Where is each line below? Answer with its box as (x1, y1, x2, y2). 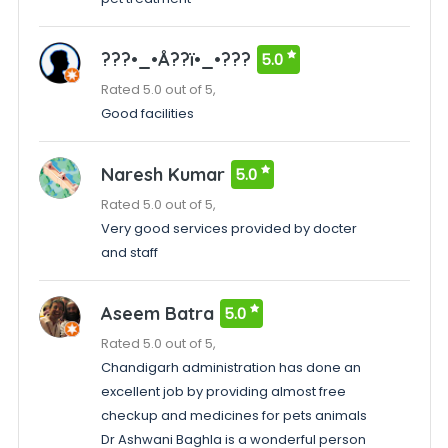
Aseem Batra (100, 302, 214, 325)
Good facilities (100, 104, 194, 123)
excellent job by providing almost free (100, 382, 346, 401)
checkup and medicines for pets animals (100, 406, 367, 425)
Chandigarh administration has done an (100, 358, 361, 377)
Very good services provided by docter (100, 219, 357, 238)
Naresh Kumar (100, 163, 225, 186)
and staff (100, 243, 158, 262)
